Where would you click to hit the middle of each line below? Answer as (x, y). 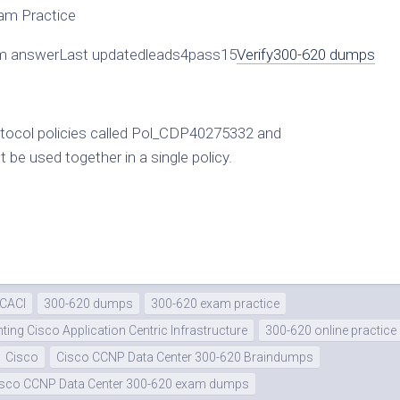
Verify (255, 55)
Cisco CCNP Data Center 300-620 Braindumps (185, 358)
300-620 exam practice (215, 304)
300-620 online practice (331, 331)
